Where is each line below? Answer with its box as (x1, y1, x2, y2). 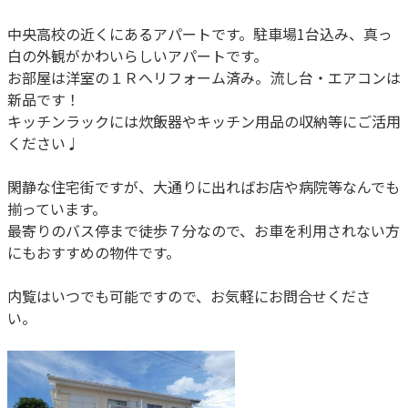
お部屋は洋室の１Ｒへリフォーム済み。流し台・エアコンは (7, 66, 401, 88)
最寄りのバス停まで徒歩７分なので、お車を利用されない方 (7, 219, 400, 241)
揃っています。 (7, 198, 107, 219)
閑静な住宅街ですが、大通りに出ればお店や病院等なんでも (7, 176, 400, 198)
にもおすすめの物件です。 (7, 241, 180, 263)
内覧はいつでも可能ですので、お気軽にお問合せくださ (7, 285, 371, 307)
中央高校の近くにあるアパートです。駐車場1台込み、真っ (7, 23, 393, 45)
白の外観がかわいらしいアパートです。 (7, 45, 268, 66)
